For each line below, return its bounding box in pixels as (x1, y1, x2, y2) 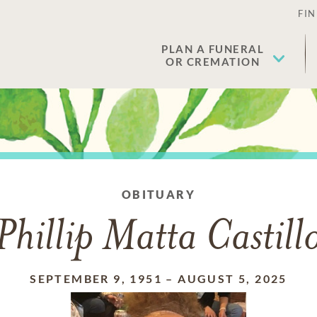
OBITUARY (121, 188, 196, 201)
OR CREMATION (166, 55, 260, 68)
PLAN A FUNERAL (161, 42, 264, 55)
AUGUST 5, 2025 (178, 272, 287, 285)
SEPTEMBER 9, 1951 (30, 272, 162, 285)
